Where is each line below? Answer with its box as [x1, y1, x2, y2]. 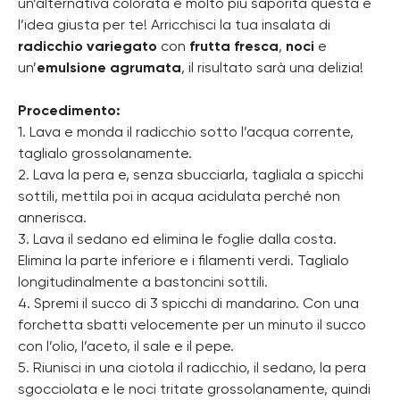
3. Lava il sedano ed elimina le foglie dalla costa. [18, 232, 337, 247]
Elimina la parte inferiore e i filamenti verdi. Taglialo [18, 254, 349, 269]
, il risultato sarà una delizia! [181, 61, 363, 76]
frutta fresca [189, 39, 279, 54]
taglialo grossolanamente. [18, 146, 192, 162]
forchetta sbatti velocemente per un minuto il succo [18, 318, 366, 333]
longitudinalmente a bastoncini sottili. [18, 275, 268, 290]
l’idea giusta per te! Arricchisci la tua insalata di [18, 18, 330, 33]
